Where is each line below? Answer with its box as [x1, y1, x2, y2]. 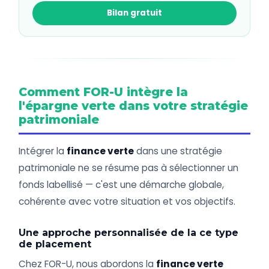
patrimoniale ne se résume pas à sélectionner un [19, 162, 239, 175]
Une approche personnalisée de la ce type [19, 227, 239, 239]
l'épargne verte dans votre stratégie [19, 98, 249, 113]
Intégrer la [19, 145, 67, 158]
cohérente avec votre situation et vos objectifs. [19, 195, 236, 208]
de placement [19, 238, 92, 250]
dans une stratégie [134, 145, 223, 158]
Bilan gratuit [107, 7, 162, 19]
